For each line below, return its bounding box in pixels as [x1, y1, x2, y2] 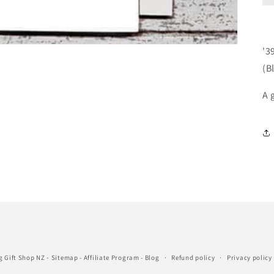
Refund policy [171, 253, 215, 262]
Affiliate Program [83, 253, 139, 262]
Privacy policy [227, 253, 272, 262]
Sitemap [51, 253, 78, 262]
